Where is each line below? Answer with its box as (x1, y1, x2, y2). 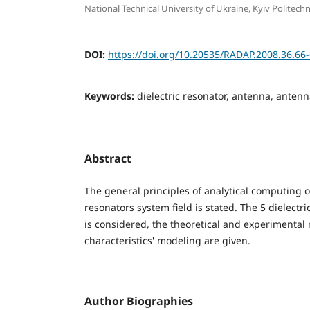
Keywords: (84, 89, 137, 103)
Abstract (84, 151, 131, 167)
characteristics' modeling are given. (84, 234, 250, 248)
